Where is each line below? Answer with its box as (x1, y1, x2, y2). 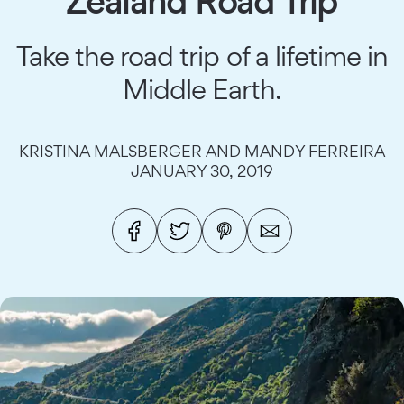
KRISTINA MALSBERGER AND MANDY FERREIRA (19, 142, 385, 161)
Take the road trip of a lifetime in (15, 39, 389, 72)
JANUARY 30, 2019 (131, 161, 273, 180)
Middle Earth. (122, 72, 282, 106)
